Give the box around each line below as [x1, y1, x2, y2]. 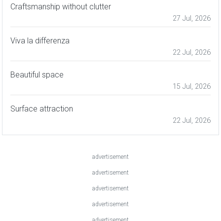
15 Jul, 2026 [173, 82, 211, 91]
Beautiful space [10, 70, 64, 80]
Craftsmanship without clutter [10, 2, 111, 12]
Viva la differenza [10, 36, 70, 46]
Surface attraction [10, 104, 73, 114]
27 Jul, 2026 [173, 14, 211, 23]
